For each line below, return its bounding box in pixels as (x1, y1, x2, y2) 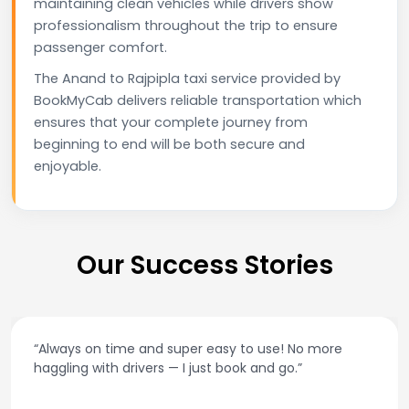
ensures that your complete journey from (34, 112, 308, 131)
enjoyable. (34, 156, 101, 175)
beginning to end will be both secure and (34, 134, 305, 153)
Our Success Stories (76, 246, 333, 283)
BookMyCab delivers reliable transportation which (34, 90, 362, 110)
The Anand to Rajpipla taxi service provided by (34, 68, 341, 88)
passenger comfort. (34, 37, 167, 57)
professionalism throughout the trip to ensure (34, 16, 338, 35)
